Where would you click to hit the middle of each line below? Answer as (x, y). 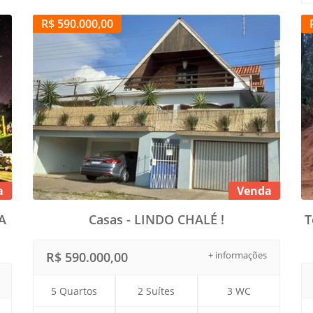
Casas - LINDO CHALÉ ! (156, 220)
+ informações (237, 255)
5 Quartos (74, 291)
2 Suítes (156, 291)
